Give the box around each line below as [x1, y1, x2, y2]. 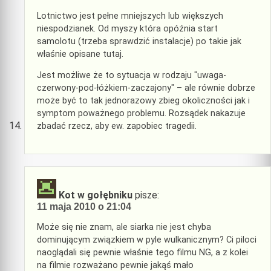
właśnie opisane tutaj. [37, 48, 123, 59]
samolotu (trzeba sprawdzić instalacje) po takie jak [37, 36, 241, 47]
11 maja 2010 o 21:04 [37, 201, 131, 212]
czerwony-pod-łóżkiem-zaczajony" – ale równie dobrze [37, 83, 255, 94]
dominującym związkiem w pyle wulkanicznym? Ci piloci [37, 235, 256, 246]
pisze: [135, 189, 159, 201]
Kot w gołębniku [59, 189, 132, 201]
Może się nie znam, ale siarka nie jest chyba [37, 222, 211, 233]
